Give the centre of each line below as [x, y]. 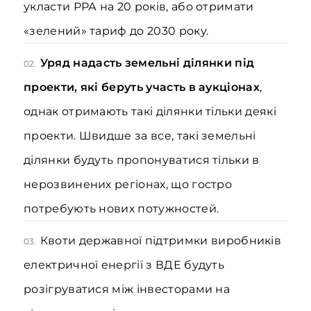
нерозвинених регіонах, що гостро [128, 184]
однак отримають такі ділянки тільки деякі [150, 111]
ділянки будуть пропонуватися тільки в [142, 160]
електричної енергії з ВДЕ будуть [124, 265]
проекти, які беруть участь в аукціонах [142, 87]
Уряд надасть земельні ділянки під [147, 63]
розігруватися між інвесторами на [127, 289]
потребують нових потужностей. [121, 209]
